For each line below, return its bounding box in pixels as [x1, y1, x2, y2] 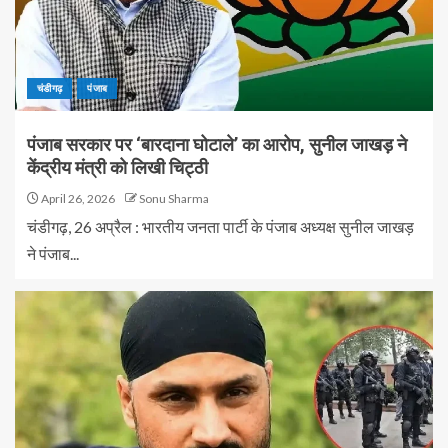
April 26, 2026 [39, 191, 115, 206]
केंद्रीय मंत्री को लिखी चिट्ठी [27, 157, 208, 178]
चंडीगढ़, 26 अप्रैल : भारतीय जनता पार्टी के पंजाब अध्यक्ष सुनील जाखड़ [27, 217, 414, 236]
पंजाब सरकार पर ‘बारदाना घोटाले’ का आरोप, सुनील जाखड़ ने [27, 134, 407, 155]
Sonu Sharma [139, 191, 209, 206]
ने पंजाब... [27, 244, 79, 263]
